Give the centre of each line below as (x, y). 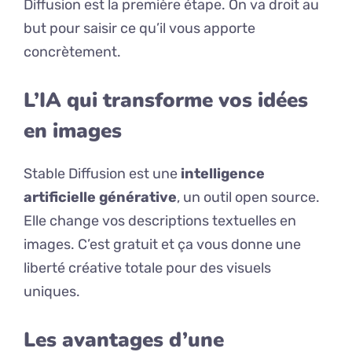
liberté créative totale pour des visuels (147, 268)
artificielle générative (100, 198)
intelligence (223, 174)
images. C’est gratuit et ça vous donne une (162, 245)
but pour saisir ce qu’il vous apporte (139, 29)
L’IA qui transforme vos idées (166, 101)
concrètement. (72, 52)
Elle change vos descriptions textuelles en (160, 221)
